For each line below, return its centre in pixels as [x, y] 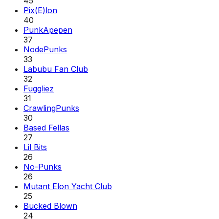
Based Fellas [46, 127]
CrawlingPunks [51, 108]
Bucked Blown [50, 206]
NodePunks [45, 49]
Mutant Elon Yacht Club [68, 186]
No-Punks [43, 166]
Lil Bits [35, 147]
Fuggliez [39, 88]
